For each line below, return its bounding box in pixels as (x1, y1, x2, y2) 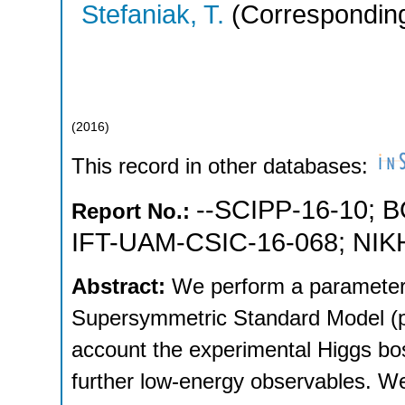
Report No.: (71, 198, 196, 223)
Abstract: (71, 274, 172, 299)
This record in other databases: (71, 154, 374, 179)
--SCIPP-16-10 (196, 194, 368, 224)
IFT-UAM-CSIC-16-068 (71, 227, 338, 257)
